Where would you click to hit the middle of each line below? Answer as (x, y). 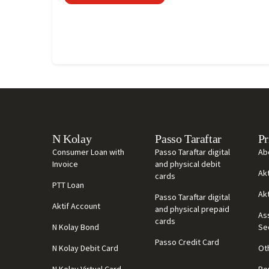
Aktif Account (76, 206)
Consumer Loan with (88, 152)
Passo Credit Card (187, 242)
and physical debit (188, 164)
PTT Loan (68, 185)
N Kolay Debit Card (85, 248)
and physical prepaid (192, 209)
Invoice (65, 164)
